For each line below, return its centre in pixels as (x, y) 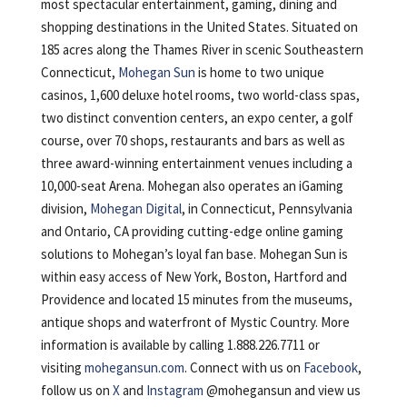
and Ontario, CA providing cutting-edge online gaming (192, 231)
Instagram (174, 390)
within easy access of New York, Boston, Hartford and (194, 276)
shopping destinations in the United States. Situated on (199, 26)
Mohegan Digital (135, 208)
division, (65, 208)
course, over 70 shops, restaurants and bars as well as (193, 140)
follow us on (76, 390)
